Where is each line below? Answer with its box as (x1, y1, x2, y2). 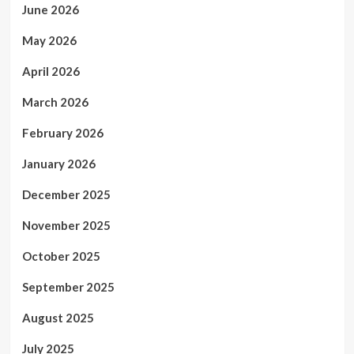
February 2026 (21, 126, 104, 140)
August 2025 (21, 311, 94, 325)
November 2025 (21, 218, 111, 232)
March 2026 (21, 95, 88, 109)
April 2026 (21, 64, 80, 78)
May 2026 (21, 33, 77, 47)
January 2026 (21, 156, 96, 171)
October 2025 (21, 249, 100, 263)
